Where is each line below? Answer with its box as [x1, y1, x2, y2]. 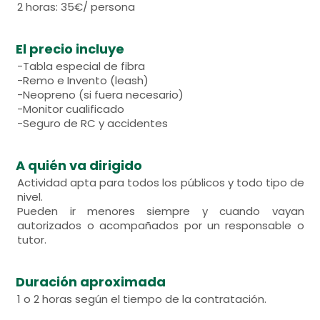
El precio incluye [16, 40, 125, 58]
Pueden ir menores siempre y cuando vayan [17, 204, 304, 219]
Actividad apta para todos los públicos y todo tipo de [17, 175, 304, 190]
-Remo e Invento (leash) [17, 73, 149, 88]
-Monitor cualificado [17, 101, 125, 116]
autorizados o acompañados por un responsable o [17, 218, 304, 233]
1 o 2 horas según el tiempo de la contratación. [17, 291, 267, 306]
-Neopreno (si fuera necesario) [17, 87, 184, 102]
